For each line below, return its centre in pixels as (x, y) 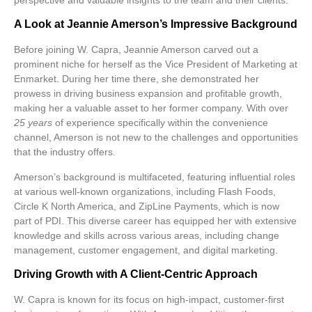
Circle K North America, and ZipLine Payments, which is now (147, 206)
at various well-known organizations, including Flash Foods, (145, 191)
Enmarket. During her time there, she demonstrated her (136, 79)
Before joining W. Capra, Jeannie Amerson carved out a (136, 50)
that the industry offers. (65, 152)
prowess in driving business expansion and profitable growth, (148, 94)
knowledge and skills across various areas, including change (147, 235)
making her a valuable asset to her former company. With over (151, 108)
